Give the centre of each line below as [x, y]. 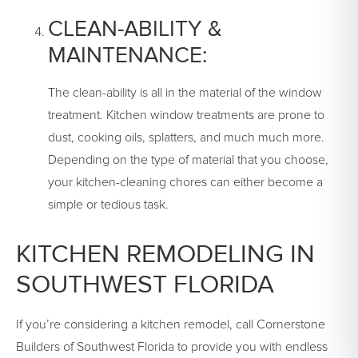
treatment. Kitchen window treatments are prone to [186, 115]
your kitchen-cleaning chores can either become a [185, 183]
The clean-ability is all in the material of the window [185, 93]
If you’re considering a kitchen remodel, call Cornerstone [171, 325]
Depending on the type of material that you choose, [188, 160]
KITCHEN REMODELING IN [165, 255]
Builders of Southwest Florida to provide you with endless [172, 347]
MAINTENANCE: [127, 56]
